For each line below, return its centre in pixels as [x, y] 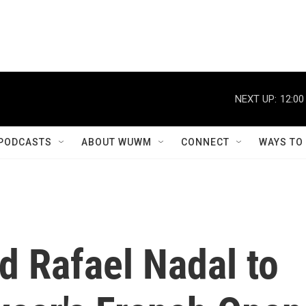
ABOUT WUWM [116, 142]
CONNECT [205, 142]
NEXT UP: [256, 99]
